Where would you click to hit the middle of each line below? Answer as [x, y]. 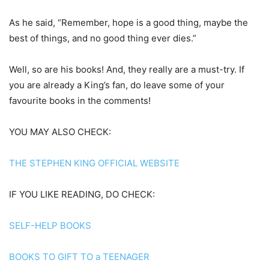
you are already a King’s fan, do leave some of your [117, 85]
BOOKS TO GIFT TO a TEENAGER [79, 256]
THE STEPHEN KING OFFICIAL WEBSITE [94, 163]
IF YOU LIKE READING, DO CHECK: [82, 194]
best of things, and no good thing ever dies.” [103, 38]
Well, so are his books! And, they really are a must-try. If [127, 69]
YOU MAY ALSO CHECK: [60, 131]
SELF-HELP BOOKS [50, 225]
